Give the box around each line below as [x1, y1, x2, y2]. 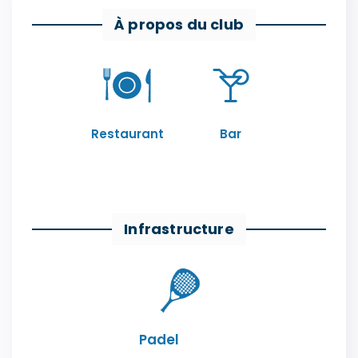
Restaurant [90, 125, 164, 143]
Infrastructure [124, 219, 234, 240]
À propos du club [114, 14, 244, 35]
